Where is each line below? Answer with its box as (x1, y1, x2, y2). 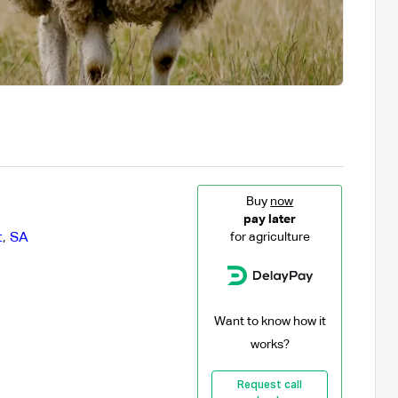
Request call (237, 379, 303, 391)
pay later (243, 212, 297, 226)
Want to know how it (213, 314, 326, 328)
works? (250, 338, 290, 351)
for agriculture (229, 230, 310, 243)
